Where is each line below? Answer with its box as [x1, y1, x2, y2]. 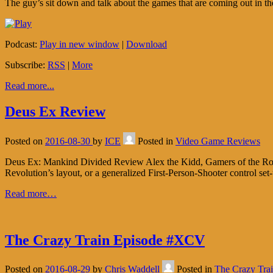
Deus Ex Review [5, 103, 105, 119]
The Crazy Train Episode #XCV [5, 232, 205, 248]
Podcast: [5, 38, 40, 49]
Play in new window [40, 38, 119, 49]
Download [126, 38, 167, 49]
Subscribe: [5, 59, 48, 70]
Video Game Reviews [175, 135, 260, 146]
